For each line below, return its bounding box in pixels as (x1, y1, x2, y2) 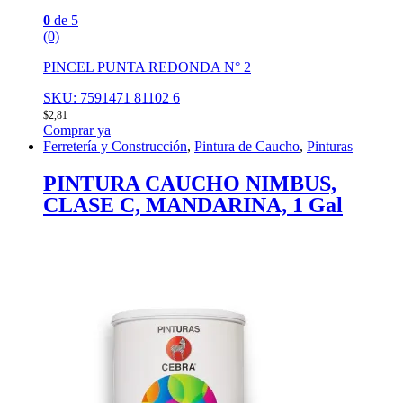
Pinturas (307, 139, 353, 155)
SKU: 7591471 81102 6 (43, 90, 180, 106)
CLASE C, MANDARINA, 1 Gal (43, 193, 343, 218)
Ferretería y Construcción (43, 139, 187, 155)
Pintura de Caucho (194, 139, 300, 155)
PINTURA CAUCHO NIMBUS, (43, 172, 336, 196)
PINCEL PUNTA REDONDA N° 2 (43, 59, 251, 76)
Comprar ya (43, 122, 111, 139)
